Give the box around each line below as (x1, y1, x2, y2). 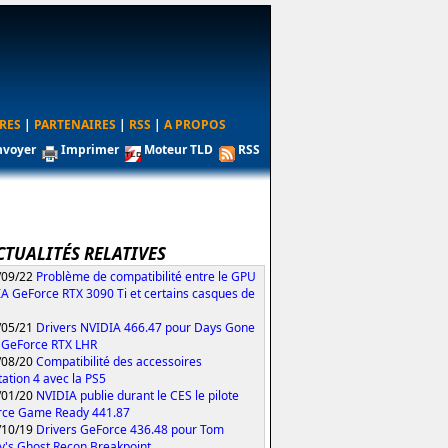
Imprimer (61, 141, 119, 158)
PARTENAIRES (33, 116, 116, 133)
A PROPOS (163, 116, 226, 133)
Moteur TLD (144, 141, 213, 158)
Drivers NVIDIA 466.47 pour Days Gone (36, 318, 255, 336)
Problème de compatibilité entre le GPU (36, 267, 256, 285)
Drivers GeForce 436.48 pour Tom (36, 420, 224, 438)
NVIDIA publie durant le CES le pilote (36, 386, 239, 404)
